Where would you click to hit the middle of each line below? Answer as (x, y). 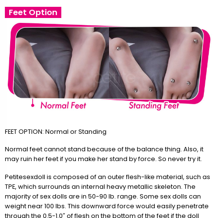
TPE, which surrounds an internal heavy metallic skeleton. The (100, 187)
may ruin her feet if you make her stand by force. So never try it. (103, 159)
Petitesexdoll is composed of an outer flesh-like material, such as (108, 177)
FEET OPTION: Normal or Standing (56, 131)
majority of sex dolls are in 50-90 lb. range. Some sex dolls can (103, 197)
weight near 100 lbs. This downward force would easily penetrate (107, 206)
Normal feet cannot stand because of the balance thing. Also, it (104, 149)
